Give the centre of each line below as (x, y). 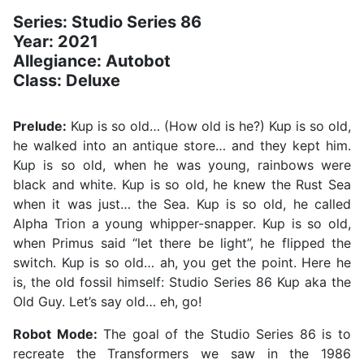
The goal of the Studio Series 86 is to (224, 334)
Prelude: (40, 126)
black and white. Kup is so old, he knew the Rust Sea (182, 185)
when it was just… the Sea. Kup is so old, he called (182, 204)
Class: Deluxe (67, 81)
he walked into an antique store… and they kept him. (182, 146)
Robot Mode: (55, 334)
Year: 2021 (56, 42)
